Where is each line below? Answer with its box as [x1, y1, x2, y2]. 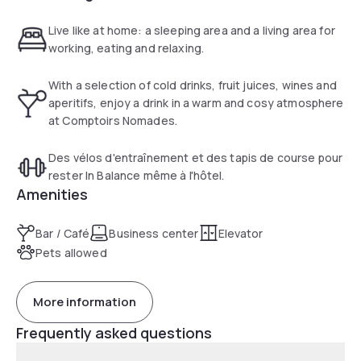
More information [33, 293, 136, 311]
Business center [109, 225, 199, 241]
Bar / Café [35, 225, 90, 241]
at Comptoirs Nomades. [48, 112, 177, 128]
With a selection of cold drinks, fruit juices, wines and [48, 77, 337, 93]
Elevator [218, 225, 263, 241]
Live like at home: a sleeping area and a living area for [48, 22, 335, 38]
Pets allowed [35, 244, 107, 260]
